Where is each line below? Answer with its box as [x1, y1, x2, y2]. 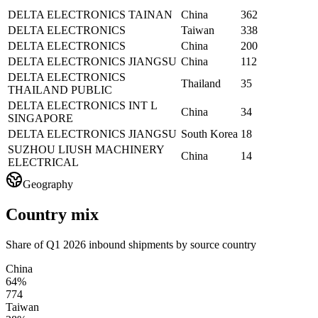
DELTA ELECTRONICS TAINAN [8, 9, 172, 21]
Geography [23, 178, 73, 191]
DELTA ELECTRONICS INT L [8, 99, 157, 112]
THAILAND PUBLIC [8, 84, 112, 97]
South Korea [181, 128, 238, 141]
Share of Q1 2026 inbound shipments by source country [6, 238, 256, 251]
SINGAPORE [8, 112, 73, 125]
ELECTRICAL [8, 156, 79, 169]
